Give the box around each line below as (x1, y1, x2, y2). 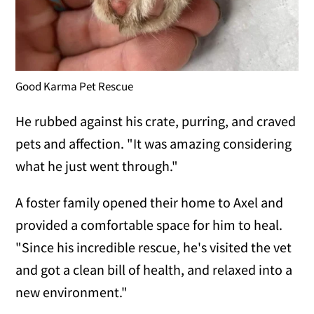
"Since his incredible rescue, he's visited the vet (15, 238, 292, 256)
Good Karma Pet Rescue (15, 78, 134, 94)
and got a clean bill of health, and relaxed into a (15, 260, 293, 278)
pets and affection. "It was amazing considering (15, 134, 292, 152)
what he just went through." (15, 156, 179, 175)
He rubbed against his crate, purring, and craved (15, 111, 296, 130)
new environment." (15, 282, 128, 301)
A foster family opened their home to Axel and (15, 193, 284, 211)
